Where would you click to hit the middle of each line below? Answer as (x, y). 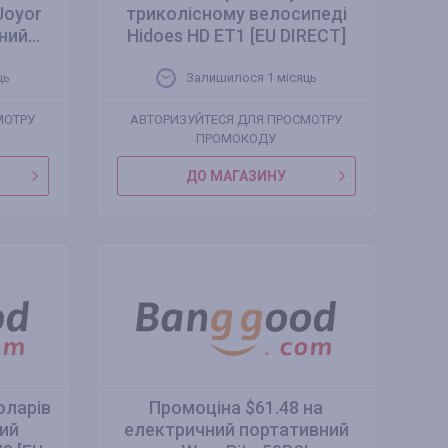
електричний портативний (236, 429)
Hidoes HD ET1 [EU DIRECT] (236, 35)
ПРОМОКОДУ (235, 138)
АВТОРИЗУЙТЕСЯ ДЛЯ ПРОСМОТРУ (235, 119)
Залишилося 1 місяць (251, 77)
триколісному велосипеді (236, 13)
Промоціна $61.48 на (236, 407)
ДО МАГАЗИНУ (236, 176)
